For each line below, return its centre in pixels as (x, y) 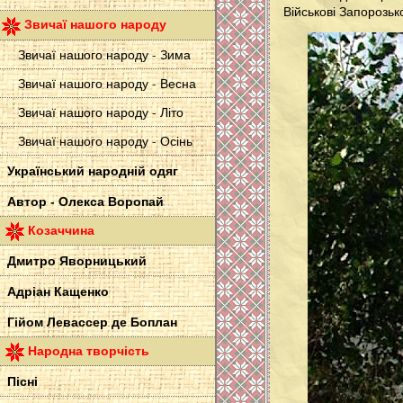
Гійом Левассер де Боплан (92, 321)
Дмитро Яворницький (77, 260)
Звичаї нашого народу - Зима (104, 54)
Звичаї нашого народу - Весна (107, 83)
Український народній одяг (93, 170)
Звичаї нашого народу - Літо (101, 112)
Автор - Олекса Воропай (85, 201)
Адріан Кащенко (58, 291)
